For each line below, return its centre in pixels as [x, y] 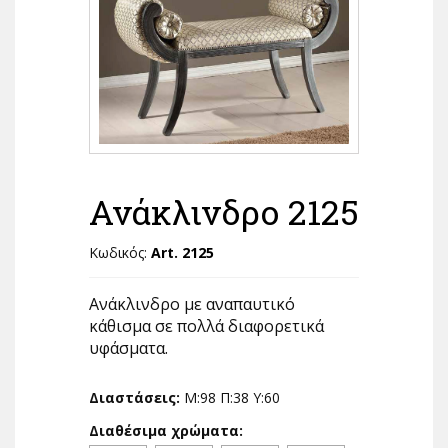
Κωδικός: [120, 253]
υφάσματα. [128, 348]
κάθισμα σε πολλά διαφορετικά [206, 326]
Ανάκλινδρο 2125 [224, 212]
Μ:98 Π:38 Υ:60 [232, 398]
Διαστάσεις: [136, 398]
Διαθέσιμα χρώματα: [166, 431]
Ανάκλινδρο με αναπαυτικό [192, 304]
